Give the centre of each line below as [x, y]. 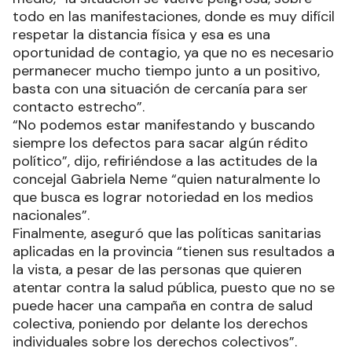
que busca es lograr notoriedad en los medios [163, 197]
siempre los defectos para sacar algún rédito [160, 143]
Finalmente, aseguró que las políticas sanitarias [167, 233]
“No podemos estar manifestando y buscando [164, 125]
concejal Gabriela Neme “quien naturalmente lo [167, 179]
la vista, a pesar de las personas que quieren [157, 269]
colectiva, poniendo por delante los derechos [160, 323]
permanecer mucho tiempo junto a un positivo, [166, 70]
